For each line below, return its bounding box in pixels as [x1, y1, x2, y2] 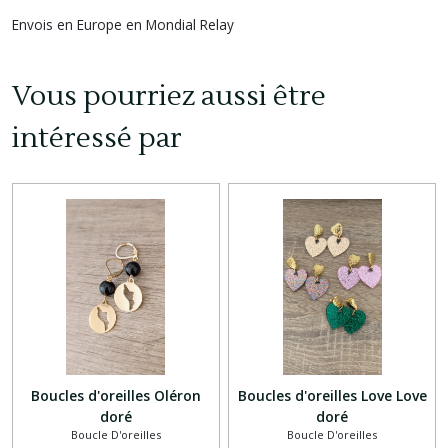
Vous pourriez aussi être [12, 77, 326, 114]
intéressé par [12, 119, 182, 156]
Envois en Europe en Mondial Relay [12, 14, 234, 34]
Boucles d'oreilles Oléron [30, 385, 201, 405]
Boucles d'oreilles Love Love [237, 385, 427, 405]
